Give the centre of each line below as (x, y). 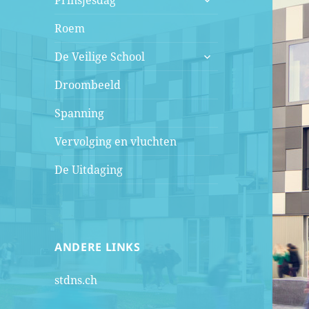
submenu (222, 53)
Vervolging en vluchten (116, 142)
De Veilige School (100, 57)
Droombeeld (88, 85)
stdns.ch (76, 280)
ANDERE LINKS (98, 247)
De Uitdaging (89, 170)
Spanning (80, 113)
